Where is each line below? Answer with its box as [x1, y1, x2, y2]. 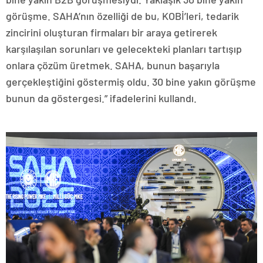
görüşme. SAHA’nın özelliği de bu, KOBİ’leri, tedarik [6, 9, 239, 22]
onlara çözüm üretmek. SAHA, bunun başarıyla [6, 58, 220, 72]
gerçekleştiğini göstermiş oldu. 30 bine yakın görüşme [6, 75, 256, 88]
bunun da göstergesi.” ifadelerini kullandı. [6, 91, 197, 104]
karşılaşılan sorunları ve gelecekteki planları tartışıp [6, 42, 242, 55]
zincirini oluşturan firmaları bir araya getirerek [6, 25, 217, 39]
